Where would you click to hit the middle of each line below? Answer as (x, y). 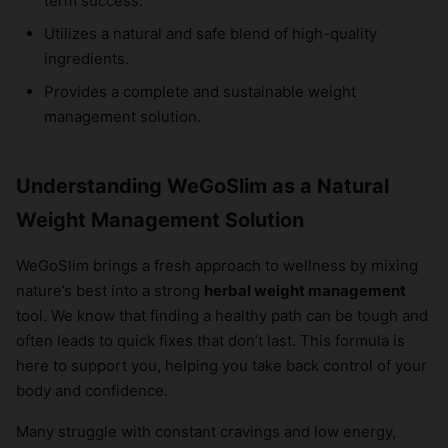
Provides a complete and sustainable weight (200, 91)
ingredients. (86, 58)
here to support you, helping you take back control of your (221, 365)
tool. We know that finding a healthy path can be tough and (222, 315)
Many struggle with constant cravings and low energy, (206, 431)
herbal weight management (305, 290)
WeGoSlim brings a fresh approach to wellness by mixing (217, 265)
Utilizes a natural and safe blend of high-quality (210, 33)
